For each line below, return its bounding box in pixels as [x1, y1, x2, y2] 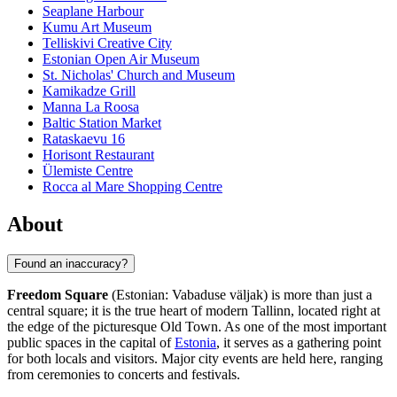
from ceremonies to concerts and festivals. [7, 366, 240, 382]
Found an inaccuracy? [14, 256, 128, 270]
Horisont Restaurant [43, 147, 154, 163]
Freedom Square [7, 286, 108, 302]
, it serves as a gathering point [216, 334, 381, 350]
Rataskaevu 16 [43, 131, 125, 147]
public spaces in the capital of [7, 334, 175, 350]
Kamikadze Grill [43, 83, 136, 99]
